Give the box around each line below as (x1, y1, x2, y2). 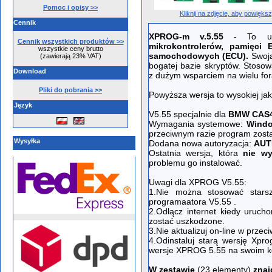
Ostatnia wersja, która (149, 148, 238, 158)
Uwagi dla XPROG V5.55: (149, 177, 246, 187)
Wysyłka (14, 137, 40, 144)
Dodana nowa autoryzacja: (149, 138, 254, 148)
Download (13, 67, 46, 75)
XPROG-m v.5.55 (149, 32, 224, 41)
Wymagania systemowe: (149, 119, 246, 129)
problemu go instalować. (149, 158, 242, 168)
